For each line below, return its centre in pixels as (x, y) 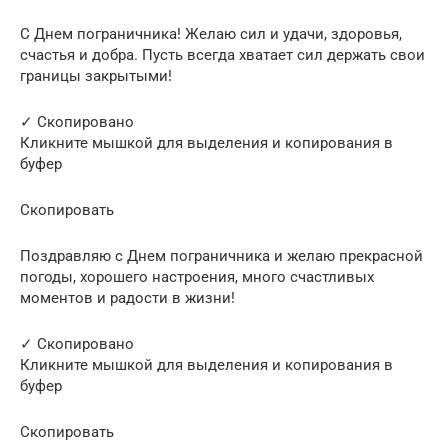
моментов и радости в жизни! (127, 297)
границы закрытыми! (96, 75)
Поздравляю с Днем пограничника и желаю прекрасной (221, 255)
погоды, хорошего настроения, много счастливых (197, 276)
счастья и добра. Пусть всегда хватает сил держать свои (222, 54)
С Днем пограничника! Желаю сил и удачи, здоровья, (211, 33)
